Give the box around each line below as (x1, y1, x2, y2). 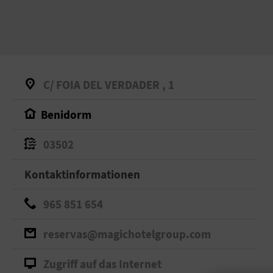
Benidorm (41, 107, 91, 122)
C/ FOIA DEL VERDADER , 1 (41, 77, 174, 92)
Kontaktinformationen (24, 166, 140, 182)
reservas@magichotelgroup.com (41, 226, 211, 241)
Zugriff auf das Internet (41, 256, 161, 271)
